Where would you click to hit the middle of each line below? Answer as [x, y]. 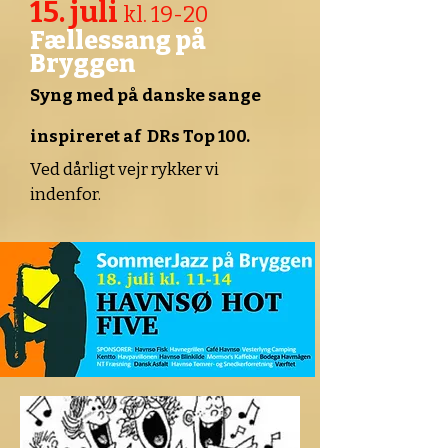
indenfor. [65, 194]
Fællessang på [118, 41]
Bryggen [82, 64]
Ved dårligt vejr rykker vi [124, 169]
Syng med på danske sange [145, 95]
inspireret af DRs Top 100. [140, 136]
